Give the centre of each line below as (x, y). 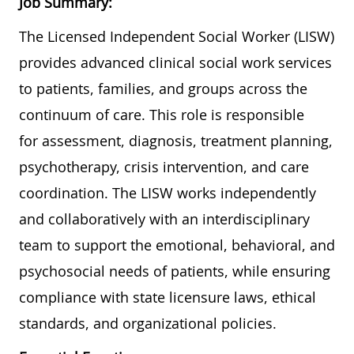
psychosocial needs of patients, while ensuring (175, 271)
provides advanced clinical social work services (175, 62)
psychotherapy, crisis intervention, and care (164, 166)
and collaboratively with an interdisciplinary (164, 218)
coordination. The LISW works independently (168, 192)
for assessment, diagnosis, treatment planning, (176, 140)
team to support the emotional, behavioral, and (177, 245)
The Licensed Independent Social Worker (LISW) (177, 36)
